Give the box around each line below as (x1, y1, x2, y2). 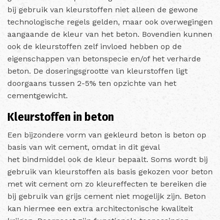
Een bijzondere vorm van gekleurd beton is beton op (7, 130, 206, 139)
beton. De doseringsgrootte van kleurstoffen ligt (7, 66, 188, 76)
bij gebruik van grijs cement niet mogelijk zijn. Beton (7, 191, 206, 201)
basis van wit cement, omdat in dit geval (7, 142, 160, 152)
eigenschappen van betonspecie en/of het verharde (7, 54, 201, 63)
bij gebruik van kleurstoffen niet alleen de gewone (7, 4, 198, 14)
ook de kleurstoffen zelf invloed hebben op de (7, 41, 182, 51)
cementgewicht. (7, 90, 68, 100)
